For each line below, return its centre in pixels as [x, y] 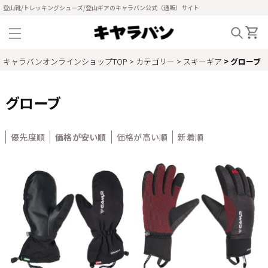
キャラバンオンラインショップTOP [65, 61]
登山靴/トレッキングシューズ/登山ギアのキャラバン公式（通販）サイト [101, 7]
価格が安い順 [81, 137]
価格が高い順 [142, 137]
